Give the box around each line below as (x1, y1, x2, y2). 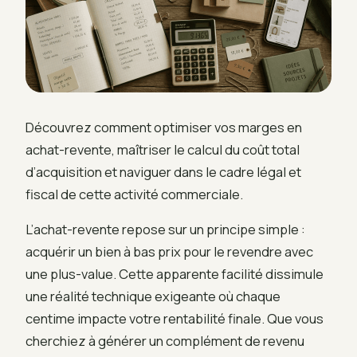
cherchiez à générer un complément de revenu (25, 331, 304, 351)
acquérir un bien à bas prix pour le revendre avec (25, 242, 313, 261)
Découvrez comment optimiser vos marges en (25, 117, 302, 136)
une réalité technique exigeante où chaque (25, 287, 280, 306)
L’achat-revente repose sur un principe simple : (25, 220, 305, 239)
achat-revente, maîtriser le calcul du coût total (25, 139, 300, 159)
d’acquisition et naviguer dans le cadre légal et (25, 162, 301, 181)
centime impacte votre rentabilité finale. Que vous (25, 309, 324, 328)
